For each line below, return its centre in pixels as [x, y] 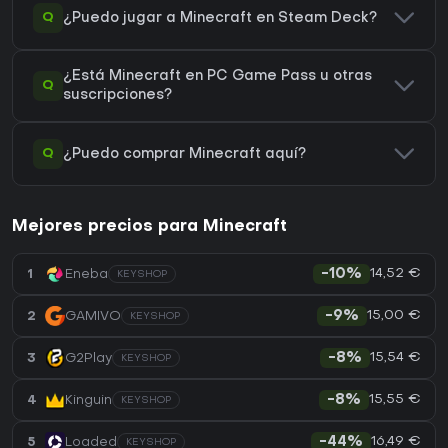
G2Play [88, 358]
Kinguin [88, 400]
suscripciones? [117, 96]
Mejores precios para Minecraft [149, 227]
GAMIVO [93, 316]
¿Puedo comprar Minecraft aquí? [184, 154]
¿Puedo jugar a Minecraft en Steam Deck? [220, 18]
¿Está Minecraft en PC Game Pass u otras [217, 77]
